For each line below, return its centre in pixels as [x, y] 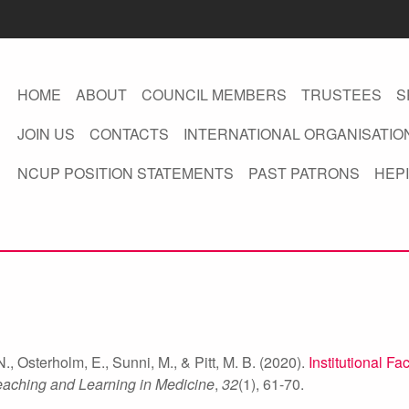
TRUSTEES [341, 94]
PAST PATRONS [304, 173]
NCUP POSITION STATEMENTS [125, 173]
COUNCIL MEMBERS [214, 94]
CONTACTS [129, 134]
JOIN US [46, 134]
